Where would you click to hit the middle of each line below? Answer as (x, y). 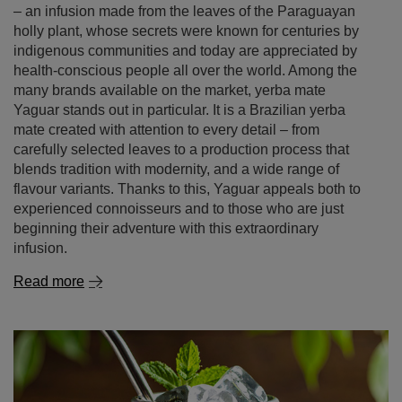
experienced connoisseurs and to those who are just (179, 209)
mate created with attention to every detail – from (166, 130)
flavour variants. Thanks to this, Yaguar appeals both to (187, 189)
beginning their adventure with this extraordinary (166, 228)
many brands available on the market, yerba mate (170, 90)
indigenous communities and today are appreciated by (185, 51)
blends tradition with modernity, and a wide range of (176, 169)
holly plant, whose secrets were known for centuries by (186, 31)
